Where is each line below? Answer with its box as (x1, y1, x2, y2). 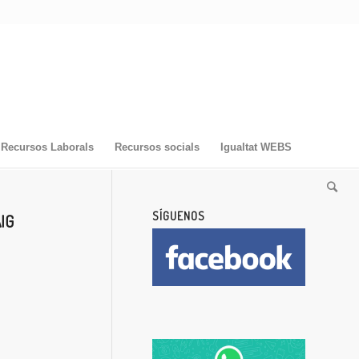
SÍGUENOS (152, 208, 205, 223)
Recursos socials (114, 141, 200, 153)
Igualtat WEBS (220, 141, 292, 153)
